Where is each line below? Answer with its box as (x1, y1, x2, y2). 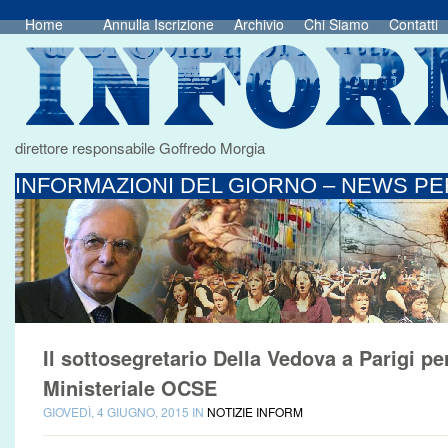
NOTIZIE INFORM (207, 403, 303, 420)
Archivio (234, 14, 284, 34)
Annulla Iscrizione (103, 14, 214, 34)
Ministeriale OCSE (43, 373, 217, 402)
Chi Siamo (304, 14, 369, 34)
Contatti (389, 14, 438, 34)
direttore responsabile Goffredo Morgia (15, 137, 265, 158)
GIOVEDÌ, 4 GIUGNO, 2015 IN (43, 403, 207, 420)
